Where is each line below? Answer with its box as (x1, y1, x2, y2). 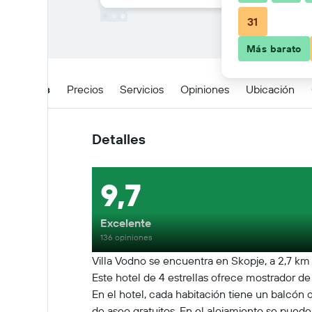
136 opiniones (100, 232, 153, 242)
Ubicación (246, 81, 295, 96)
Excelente (100, 216, 151, 230)
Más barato (247, 42, 302, 55)
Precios (67, 81, 103, 96)
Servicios (120, 81, 164, 96)
